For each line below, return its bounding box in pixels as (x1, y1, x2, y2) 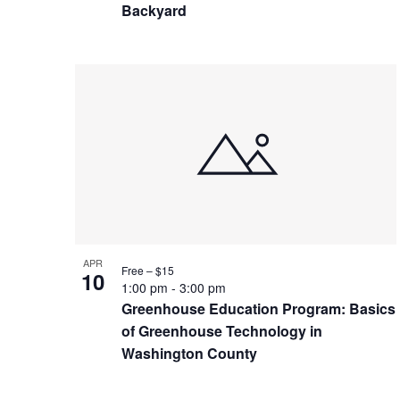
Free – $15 (121, 262, 174, 278)
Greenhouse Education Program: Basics (121, 297, 396, 319)
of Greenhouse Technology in (121, 320, 322, 341)
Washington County (121, 342, 257, 363)
